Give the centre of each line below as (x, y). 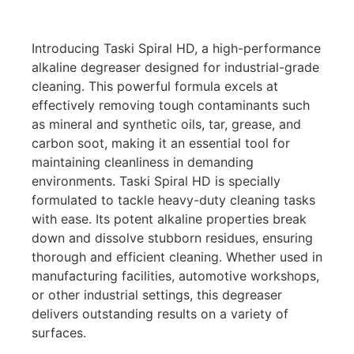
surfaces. (59, 333)
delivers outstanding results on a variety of (160, 314)
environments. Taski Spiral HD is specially (156, 181)
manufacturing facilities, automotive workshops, (175, 276)
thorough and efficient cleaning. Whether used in (177, 257)
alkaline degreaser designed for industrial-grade (175, 68)
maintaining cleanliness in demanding (143, 162)
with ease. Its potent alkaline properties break (169, 219)
